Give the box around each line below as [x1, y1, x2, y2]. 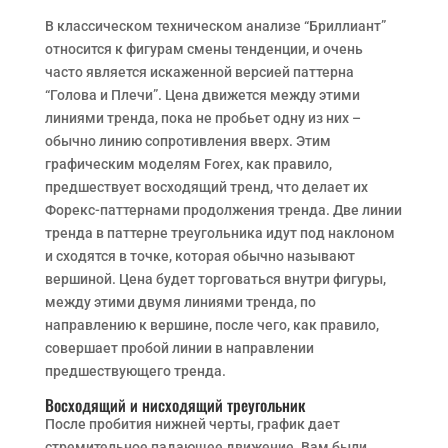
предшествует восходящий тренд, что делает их [44, 179, 368, 195]
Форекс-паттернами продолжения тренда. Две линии [44, 202, 402, 218]
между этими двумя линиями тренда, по [44, 294, 316, 310]
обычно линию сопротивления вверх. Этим [44, 133, 331, 149]
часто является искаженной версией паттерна [44, 64, 354, 80]
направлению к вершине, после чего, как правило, [44, 317, 379, 333]
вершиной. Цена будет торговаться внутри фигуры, [44, 271, 386, 287]
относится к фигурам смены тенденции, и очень [44, 41, 363, 57]
